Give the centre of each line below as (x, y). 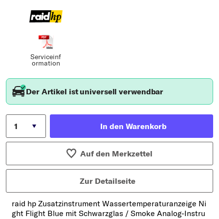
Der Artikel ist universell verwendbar (95, 91)
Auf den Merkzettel (117, 153)
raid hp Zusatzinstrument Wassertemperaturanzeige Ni (109, 203)
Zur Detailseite (108, 181)
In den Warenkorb (133, 126)
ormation (46, 63)
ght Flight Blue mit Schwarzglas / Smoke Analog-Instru (109, 213)
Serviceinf (46, 56)
